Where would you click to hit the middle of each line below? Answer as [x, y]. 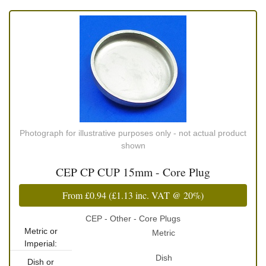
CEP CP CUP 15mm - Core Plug [133, 172]
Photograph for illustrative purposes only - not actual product [133, 133]
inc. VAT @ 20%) [168, 195]
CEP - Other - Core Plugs [133, 219]
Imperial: [41, 244]
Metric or [41, 231]
